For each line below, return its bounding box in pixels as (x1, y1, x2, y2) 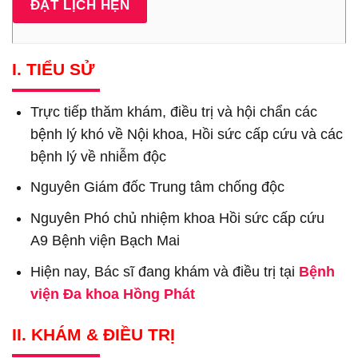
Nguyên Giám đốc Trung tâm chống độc (30, 179, 285, 196)
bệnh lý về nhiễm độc (30, 148, 167, 165)
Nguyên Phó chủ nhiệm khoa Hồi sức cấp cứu (30, 210, 325, 227)
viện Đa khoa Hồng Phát (30, 285, 196, 302)
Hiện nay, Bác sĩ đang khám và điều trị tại (30, 263, 300, 280)
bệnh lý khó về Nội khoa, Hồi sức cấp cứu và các (30, 125, 344, 142)
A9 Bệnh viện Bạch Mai (30, 233, 181, 249)
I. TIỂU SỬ (12, 60, 94, 79)
